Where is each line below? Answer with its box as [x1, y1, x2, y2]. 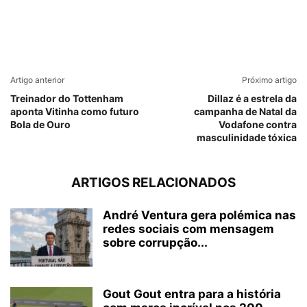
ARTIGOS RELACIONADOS [71, 175, 236, 191]
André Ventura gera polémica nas [103, 208, 296, 222]
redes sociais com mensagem [103, 222, 274, 236]
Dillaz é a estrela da [208, 93, 297, 104]
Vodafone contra [219, 119, 297, 130]
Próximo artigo [242, 75, 297, 85]
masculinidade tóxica [197, 132, 297, 143]
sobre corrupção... [103, 236, 208, 249]
